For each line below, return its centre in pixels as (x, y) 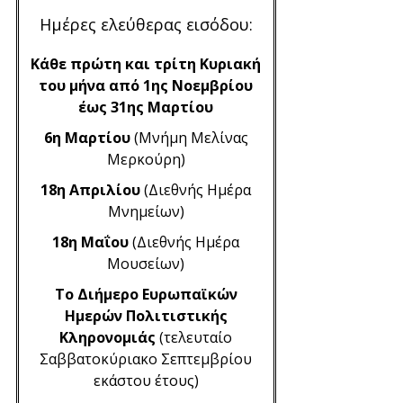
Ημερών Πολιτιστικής (146, 316)
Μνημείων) (146, 211)
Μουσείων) (146, 264)
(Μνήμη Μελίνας (189, 138)
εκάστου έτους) (146, 381)
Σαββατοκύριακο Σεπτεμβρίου (146, 359)
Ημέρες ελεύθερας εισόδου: (146, 24)
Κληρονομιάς (108, 337)
